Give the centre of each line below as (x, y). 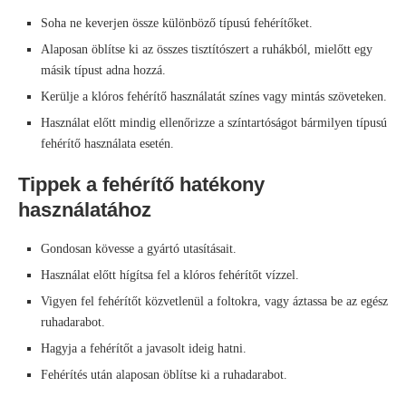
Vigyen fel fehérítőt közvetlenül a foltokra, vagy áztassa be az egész (214, 302)
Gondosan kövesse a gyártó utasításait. (139, 249)
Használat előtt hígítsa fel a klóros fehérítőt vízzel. (170, 275)
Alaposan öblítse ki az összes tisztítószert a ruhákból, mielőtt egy (207, 50)
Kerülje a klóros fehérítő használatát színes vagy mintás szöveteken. (214, 97)
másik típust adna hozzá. (103, 71)
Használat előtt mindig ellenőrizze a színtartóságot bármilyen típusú (214, 123)
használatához (85, 210)
